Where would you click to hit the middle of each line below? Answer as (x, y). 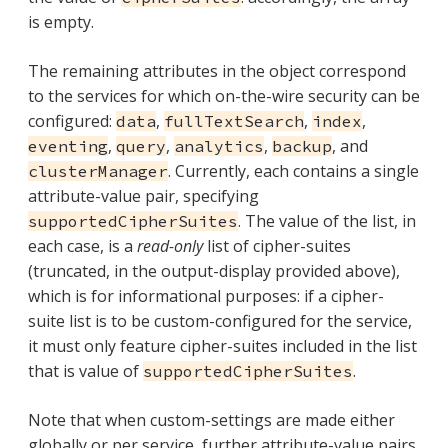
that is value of (85, 370)
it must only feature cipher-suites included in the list (222, 345)
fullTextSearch (234, 120)
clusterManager (98, 170)
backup (302, 145)
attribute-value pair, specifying (143, 195)
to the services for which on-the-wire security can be (224, 95)
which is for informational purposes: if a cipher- (206, 295)
